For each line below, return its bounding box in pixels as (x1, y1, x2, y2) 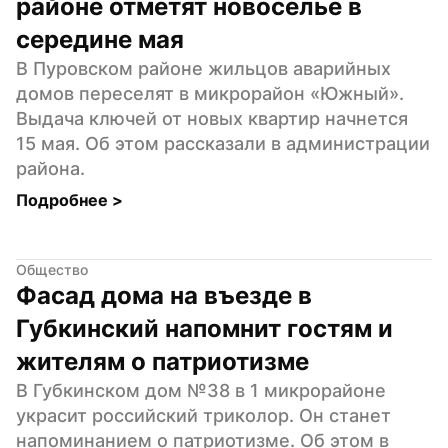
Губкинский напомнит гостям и (16, 313, 393, 343)
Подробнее (16, 189, 112, 210)
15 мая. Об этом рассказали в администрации (16, 132, 430, 154)
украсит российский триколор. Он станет (16, 404, 391, 426)
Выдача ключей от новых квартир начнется (16, 107, 408, 129)
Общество (16, 260, 88, 278)
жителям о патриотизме (16, 346, 309, 376)
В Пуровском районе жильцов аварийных (16, 57, 391, 79)
